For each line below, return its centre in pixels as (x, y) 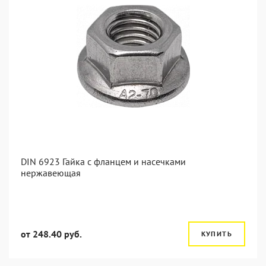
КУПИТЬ (216, 234)
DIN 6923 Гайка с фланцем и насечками (103, 161)
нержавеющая (51, 173)
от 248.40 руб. (51, 234)
